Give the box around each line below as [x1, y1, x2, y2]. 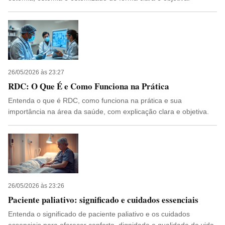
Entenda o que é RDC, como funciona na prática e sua [8, 96, 182, 104]
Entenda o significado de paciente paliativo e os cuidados [8, 210, 190, 218]
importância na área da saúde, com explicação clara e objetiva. [8, 107, 209, 116]
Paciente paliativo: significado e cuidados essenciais [8, 193, 198, 206]
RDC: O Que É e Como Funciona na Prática [8, 80, 169, 92]
